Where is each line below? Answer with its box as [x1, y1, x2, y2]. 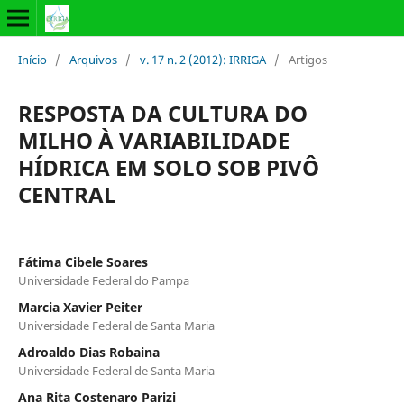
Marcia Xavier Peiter [17, 298, 142, 316]
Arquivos [69, 50, 117, 68]
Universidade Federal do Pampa [17, 271, 189, 289]
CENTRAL [17, 179, 116, 209]
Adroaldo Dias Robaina [17, 343, 160, 361]
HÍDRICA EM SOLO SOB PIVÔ [17, 151, 319, 182]
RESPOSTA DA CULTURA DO [17, 97, 308, 128]
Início [17, 50, 47, 68]
